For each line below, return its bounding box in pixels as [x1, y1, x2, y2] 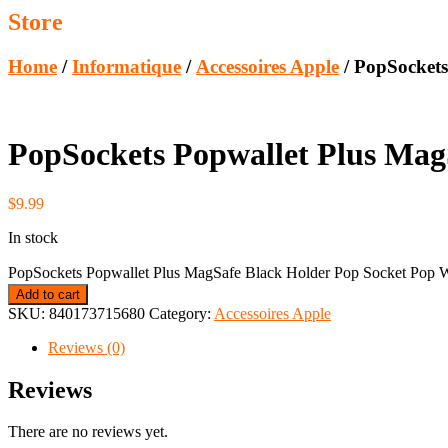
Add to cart [16, 286, 80, 302]
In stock [8, 228, 58, 246]
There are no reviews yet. [8, 423, 168, 441]
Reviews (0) [48, 338, 125, 356]
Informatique [72, 56, 181, 78]
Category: [149, 304, 214, 322]
